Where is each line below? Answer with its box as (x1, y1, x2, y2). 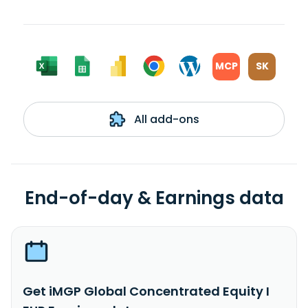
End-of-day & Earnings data (24, 185, 284, 210)
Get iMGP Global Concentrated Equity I (23, 282, 269, 300)
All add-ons (131, 111, 199, 127)
